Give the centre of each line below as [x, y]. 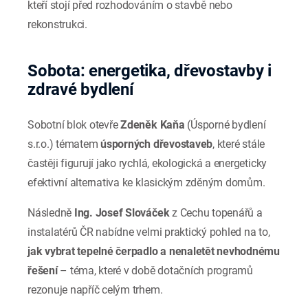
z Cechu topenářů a [216, 213]
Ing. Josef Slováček [122, 213]
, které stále [239, 144]
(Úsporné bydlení [225, 125]
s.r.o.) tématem [64, 144]
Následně [51, 213]
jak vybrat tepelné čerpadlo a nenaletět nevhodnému [154, 252]
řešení [43, 271]
